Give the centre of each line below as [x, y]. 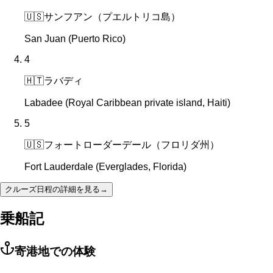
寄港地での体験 [55, 251]
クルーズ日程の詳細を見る [52, 190]
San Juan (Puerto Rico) [75, 39]
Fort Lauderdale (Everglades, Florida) [105, 167]
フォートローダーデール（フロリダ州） [132, 145]
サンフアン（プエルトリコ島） [112, 17]
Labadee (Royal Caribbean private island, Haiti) [127, 103]
